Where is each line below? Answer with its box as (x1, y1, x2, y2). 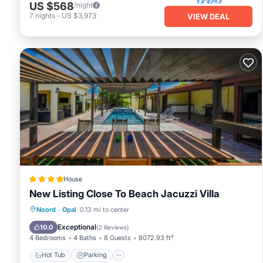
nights (35, 11, 55, 21)
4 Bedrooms (29, 233, 66, 242)
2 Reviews (99, 223, 127, 231)
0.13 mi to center (80, 205, 129, 214)
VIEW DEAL (187, 11, 230, 21)
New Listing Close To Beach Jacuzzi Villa (29, 187, 220, 200)
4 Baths (73, 233, 96, 242)
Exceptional (58, 222, 96, 231)
